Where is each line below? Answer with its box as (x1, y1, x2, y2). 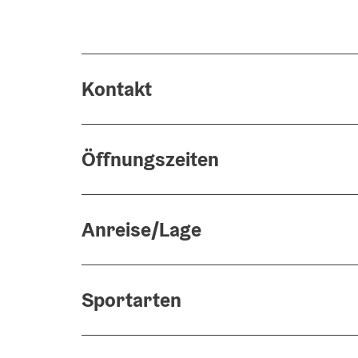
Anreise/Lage (82, 217, 201, 242)
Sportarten (82, 287, 181, 312)
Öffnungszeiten (82, 146, 219, 172)
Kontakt (82, 76, 152, 101)
